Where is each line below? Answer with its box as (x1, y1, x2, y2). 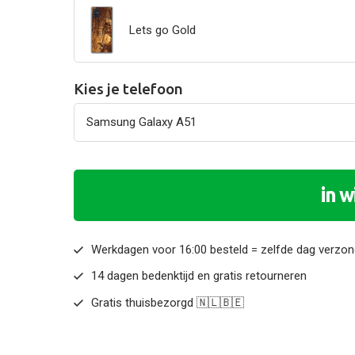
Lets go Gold (129, 22, 196, 37)
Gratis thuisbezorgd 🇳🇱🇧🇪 (91, 295, 245, 310)
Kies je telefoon (73, 79, 183, 97)
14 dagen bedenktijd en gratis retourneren (91, 269, 307, 284)
